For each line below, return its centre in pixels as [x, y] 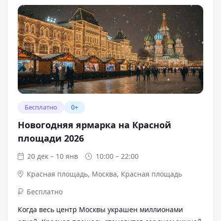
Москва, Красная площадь [137, 174]
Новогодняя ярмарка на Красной [94, 125]
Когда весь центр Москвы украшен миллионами [100, 209]
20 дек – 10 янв [53, 156]
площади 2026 [51, 138]
